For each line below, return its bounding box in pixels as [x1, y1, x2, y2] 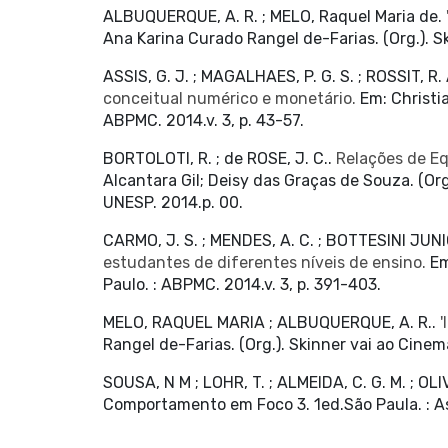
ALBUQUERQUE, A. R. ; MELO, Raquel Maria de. [102, 7, 446, 26]
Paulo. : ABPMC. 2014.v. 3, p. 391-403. [102, 275, 381, 294]
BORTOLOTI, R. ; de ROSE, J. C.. [102, 149, 336, 168]
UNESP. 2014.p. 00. [102, 193, 243, 212]
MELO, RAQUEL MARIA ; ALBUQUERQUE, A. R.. [102, 313, 440, 332]
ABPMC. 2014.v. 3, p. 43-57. [102, 111, 304, 130]
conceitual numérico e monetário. [102, 89, 356, 108]
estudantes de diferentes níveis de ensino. [102, 253, 426, 272]
